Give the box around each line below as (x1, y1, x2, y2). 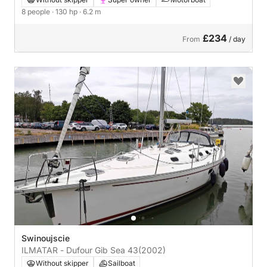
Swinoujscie (21, 233, 70, 243)
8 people (21, 7, 52, 16)
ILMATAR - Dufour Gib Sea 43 (21, 245, 138, 255)
